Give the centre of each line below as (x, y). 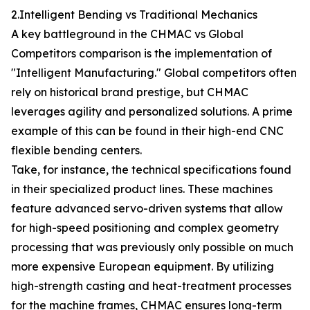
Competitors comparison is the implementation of (142, 53)
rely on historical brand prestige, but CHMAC (130, 92)
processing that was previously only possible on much (152, 247)
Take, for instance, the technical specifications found (151, 170)
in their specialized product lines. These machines (142, 189)
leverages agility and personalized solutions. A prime (152, 111)
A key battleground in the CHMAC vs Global (127, 34)
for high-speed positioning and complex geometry (145, 228)
